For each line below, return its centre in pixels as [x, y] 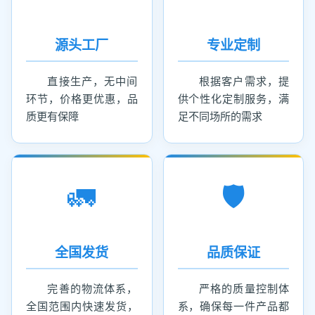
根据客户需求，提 [244, 81]
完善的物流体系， [92, 289]
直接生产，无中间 [92, 81]
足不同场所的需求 [220, 116]
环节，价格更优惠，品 [82, 99]
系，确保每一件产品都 [233, 306]
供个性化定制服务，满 [233, 99]
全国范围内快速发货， [82, 306]
